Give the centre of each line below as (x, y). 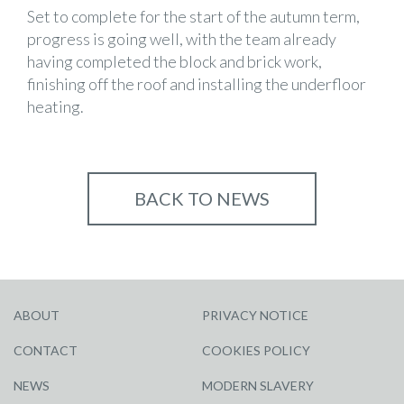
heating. (55, 106)
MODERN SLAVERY (258, 386)
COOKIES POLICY (256, 350)
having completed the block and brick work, (174, 61)
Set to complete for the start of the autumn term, (193, 16)
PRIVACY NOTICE (255, 315)
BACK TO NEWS (202, 198)
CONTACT (46, 350)
